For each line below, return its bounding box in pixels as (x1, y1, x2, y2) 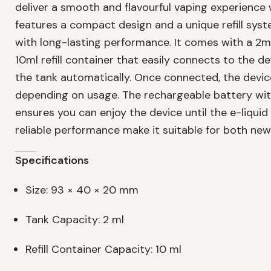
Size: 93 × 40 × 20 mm (25, 183, 139, 198)
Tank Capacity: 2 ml (25, 212, 124, 227)
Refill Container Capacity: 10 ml (25, 242, 181, 257)
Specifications (15, 153, 89, 168)
